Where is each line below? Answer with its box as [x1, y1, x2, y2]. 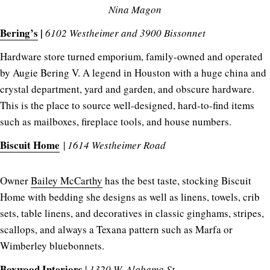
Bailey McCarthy [31, 174, 102, 188]
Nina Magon [108, 2, 162, 17]
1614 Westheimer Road [67, 138, 166, 152]
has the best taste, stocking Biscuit [102, 174, 251, 188]
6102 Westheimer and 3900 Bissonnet [45, 26, 206, 40]
